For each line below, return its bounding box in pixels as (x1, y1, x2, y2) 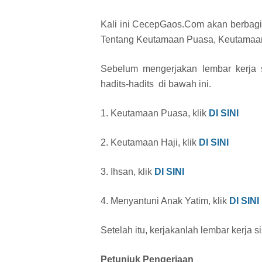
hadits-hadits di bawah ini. (101, 79, 211, 89)
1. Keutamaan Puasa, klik (101, 108, 209, 119)
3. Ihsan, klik (101, 167, 154, 177)
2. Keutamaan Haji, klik (101, 137, 199, 148)
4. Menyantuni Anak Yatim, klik (101, 196, 229, 206)
